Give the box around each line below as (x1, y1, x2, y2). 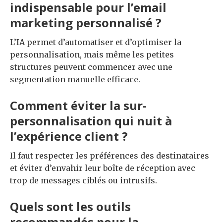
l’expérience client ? (10, 127, 128, 144)
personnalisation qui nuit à (10, 112, 172, 129)
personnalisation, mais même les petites (10, 49, 174, 59)
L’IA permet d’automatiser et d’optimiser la (10, 37, 181, 47)
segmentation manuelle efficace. (10, 74, 140, 84)
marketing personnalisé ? (10, 14, 162, 31)
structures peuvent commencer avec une (10, 61, 172, 72)
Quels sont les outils (10, 198, 131, 215)
